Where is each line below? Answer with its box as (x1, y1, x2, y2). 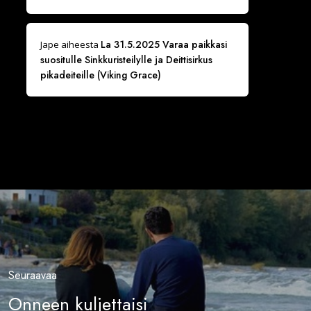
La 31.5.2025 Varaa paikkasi (100, 37, 227, 51)
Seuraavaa (8, 267, 57, 283)
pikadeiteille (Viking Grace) (40, 68, 161, 82)
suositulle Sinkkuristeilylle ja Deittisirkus (40, 53, 212, 67)
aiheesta (58, 38, 101, 51)
